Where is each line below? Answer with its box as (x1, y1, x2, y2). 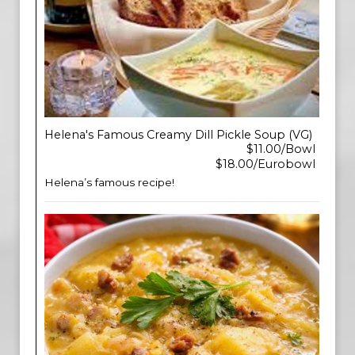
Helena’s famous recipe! (44, 176, 174, 189)
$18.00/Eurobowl (216, 157, 315, 171)
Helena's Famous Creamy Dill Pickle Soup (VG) (44, 128, 312, 142)
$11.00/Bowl (246, 142, 315, 156)
